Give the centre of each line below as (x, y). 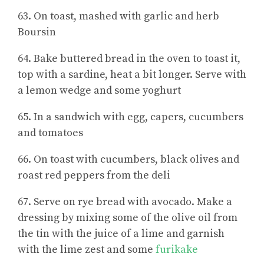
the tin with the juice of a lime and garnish (121, 234)
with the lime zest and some (87, 250)
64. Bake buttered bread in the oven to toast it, (129, 59)
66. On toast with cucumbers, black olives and (128, 160)
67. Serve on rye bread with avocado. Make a (125, 202)
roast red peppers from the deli (94, 176)
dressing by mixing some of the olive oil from (128, 218)
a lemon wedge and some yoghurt (99, 91)
